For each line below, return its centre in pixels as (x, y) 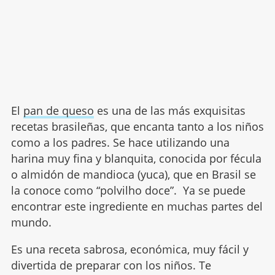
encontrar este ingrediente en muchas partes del (137, 207)
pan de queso (58, 111)
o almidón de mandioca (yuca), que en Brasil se (133, 175)
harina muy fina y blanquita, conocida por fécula (136, 159)
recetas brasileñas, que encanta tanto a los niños (137, 127)
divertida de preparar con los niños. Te (111, 265)
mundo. (31, 223)
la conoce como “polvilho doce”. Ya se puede (128, 191)
